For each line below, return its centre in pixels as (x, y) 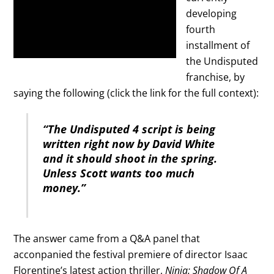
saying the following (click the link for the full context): (136, 93)
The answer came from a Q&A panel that (107, 239)
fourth (201, 29)
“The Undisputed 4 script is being (129, 129)
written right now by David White (129, 144)
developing (212, 13)
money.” (65, 188)
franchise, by (216, 77)
